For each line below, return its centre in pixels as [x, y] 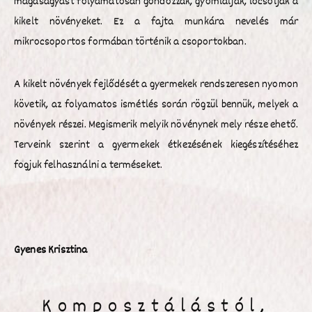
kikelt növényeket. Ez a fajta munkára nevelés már [156, 22]
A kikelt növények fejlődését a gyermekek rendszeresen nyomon [156, 84]
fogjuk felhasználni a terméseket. [88, 165]
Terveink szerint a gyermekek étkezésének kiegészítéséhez [156, 145]
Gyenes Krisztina [51, 250]
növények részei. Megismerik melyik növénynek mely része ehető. [156, 125]
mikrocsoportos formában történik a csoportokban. [130, 42]
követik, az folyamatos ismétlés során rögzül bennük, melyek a [156, 104]
